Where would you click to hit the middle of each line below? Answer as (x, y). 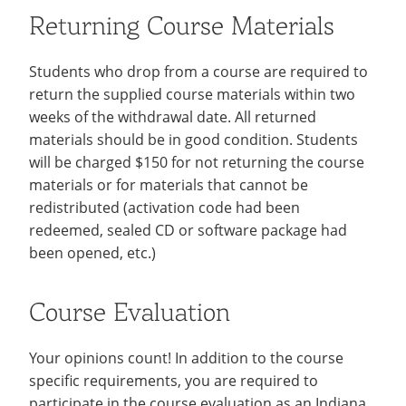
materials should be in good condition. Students (193, 139)
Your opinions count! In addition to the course (186, 358)
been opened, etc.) (92, 252)
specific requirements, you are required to (174, 380)
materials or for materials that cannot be (169, 184)
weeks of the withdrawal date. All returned (173, 116)
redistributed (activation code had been (164, 207)
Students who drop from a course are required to (198, 71)
